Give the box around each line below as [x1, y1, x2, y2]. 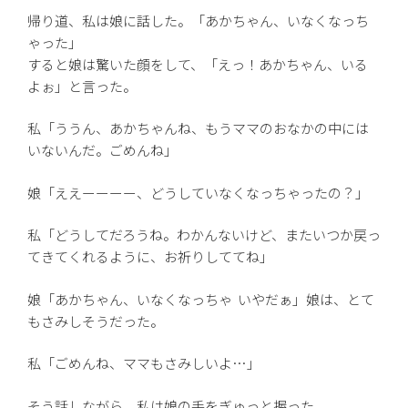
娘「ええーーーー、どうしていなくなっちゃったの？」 [27, 182, 369, 202]
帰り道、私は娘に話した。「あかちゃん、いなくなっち [27, 10, 369, 30]
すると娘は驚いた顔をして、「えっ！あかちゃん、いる [27, 54, 368, 74]
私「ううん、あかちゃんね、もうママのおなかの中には [27, 118, 369, 138]
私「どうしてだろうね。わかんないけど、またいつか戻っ [27, 225, 381, 245]
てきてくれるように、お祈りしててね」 [27, 247, 273, 267]
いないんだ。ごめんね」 [27, 140, 178, 160]
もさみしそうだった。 [27, 311, 164, 331]
